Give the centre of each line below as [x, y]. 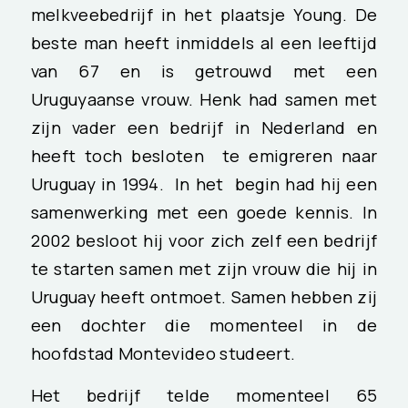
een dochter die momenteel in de [204, 325]
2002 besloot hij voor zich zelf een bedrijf [204, 240]
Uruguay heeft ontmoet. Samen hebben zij [204, 296]
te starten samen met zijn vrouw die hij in [204, 268]
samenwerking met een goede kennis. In [204, 212]
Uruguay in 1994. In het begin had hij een [204, 184]
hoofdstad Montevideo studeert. [163, 353]
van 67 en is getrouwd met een [204, 71]
